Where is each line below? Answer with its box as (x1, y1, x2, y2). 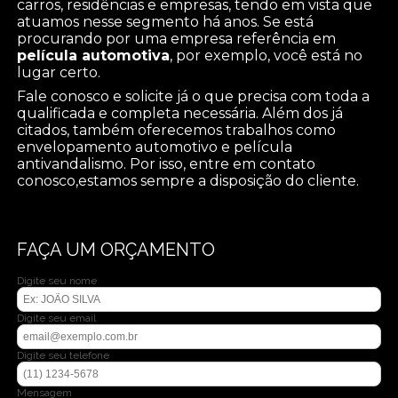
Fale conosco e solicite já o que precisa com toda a (17, 87, 370, 105)
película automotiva (17, 46, 171, 64)
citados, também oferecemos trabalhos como (17, 121, 337, 139)
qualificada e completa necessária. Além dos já (17, 104, 344, 122)
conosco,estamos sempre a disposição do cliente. (17, 171, 360, 189)
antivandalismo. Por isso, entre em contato (17, 155, 316, 172)
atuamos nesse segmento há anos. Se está (17, 12, 314, 30)
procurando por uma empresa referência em (17, 29, 337, 47)
